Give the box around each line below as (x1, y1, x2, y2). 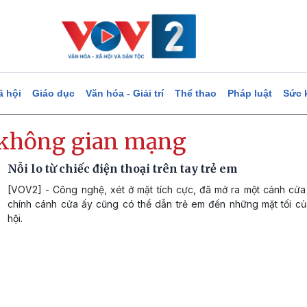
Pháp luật (227, 88, 272, 99)
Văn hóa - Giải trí (85, 88, 164, 99)
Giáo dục (32, 88, 75, 99)
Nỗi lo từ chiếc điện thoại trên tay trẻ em (8, 162, 238, 175)
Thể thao (174, 88, 217, 99)
